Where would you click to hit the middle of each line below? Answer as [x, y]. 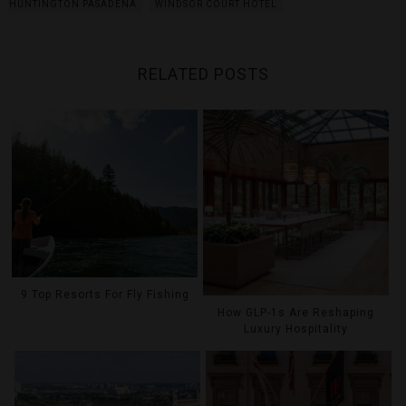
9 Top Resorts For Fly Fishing [105, 295]
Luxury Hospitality [296, 329]
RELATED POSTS [203, 73]
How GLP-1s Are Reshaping [296, 312]
